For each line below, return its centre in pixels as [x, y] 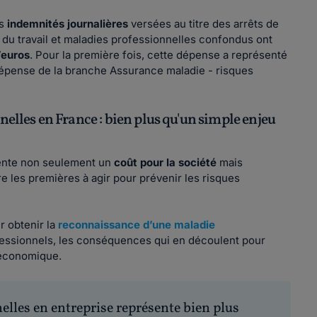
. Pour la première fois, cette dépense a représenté [159, 55]
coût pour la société [167, 162]
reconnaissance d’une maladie [137, 225]
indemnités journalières [68, 24]
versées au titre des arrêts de [204, 24]
